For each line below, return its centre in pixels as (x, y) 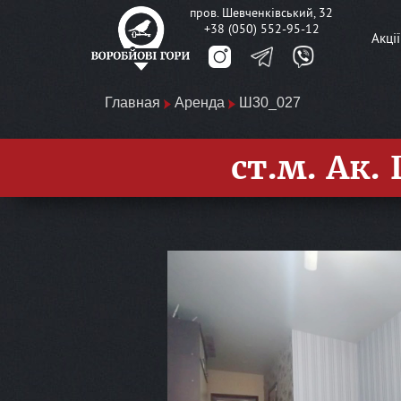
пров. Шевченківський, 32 (261, 13)
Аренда (200, 103)
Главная (132, 103)
